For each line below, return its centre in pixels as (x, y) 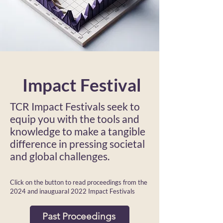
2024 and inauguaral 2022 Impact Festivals (73, 191)
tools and (118, 119)
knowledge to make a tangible (78, 131)
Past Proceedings (79, 216)
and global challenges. (61, 156)
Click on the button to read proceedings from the (79, 182)
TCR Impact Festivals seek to (75, 106)
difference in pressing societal (77, 144)
